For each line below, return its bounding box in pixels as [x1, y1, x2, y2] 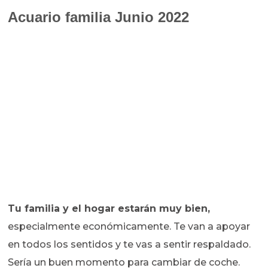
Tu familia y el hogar [8, 203, 115, 215]
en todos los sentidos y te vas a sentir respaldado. [8, 239, 251, 251]
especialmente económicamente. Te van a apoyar [8, 221, 251, 233]
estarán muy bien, [115, 203, 211, 215]
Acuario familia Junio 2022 [8, 9, 190, 26]
